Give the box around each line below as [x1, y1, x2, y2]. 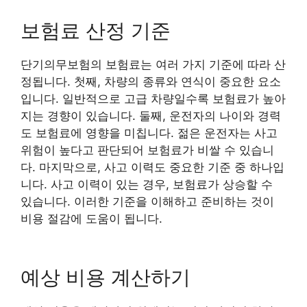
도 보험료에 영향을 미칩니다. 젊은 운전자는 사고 [21, 126, 278, 140]
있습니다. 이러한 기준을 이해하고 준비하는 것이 [21, 195, 274, 208]
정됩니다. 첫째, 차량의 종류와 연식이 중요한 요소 [21, 75, 281, 88]
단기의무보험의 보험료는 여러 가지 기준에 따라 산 [21, 58, 286, 71]
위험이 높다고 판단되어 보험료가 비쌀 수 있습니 [21, 143, 274, 157]
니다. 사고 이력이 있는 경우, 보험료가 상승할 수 [21, 177, 273, 191]
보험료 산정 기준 [21, 19, 171, 42]
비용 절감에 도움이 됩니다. [21, 212, 162, 225]
